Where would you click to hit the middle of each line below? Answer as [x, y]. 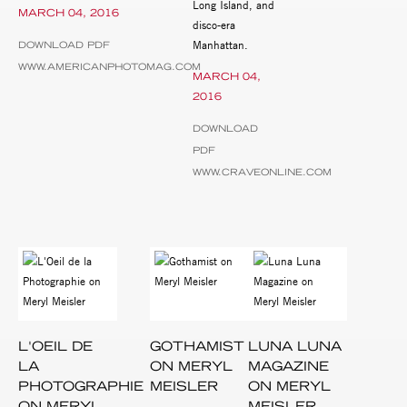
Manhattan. [222, 44]
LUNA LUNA [295, 347]
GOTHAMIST [197, 347]
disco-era [213, 24]
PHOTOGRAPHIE [81, 387]
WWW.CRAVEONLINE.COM [262, 172]
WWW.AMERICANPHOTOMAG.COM [109, 67]
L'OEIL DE [55, 347]
